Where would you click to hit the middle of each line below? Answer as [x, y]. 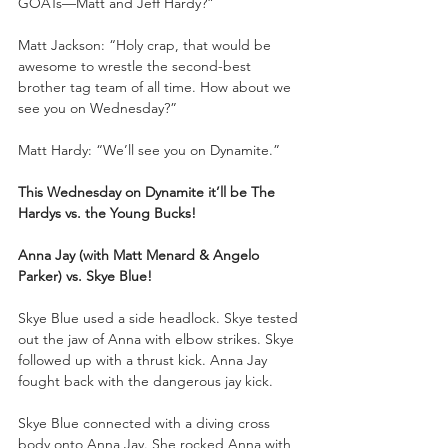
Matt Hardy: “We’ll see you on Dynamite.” [149, 149]
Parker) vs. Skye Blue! [85, 275]
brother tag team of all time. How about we [156, 86]
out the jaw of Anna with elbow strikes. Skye [158, 338]
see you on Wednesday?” [97, 107]
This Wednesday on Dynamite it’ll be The [148, 191]
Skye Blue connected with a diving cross [146, 422]
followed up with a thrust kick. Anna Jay [144, 359]
